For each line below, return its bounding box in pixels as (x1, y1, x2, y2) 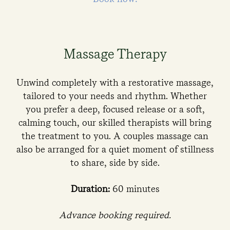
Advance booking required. (59, 209, 171, 220)
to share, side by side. (70, 157, 160, 168)
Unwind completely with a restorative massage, (16, 77, 214, 88)
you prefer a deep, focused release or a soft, (25, 104, 205, 114)
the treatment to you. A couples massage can (22, 130, 208, 141)
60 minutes (109, 183, 160, 194)
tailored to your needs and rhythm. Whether (23, 90, 207, 101)
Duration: (70, 183, 110, 194)
